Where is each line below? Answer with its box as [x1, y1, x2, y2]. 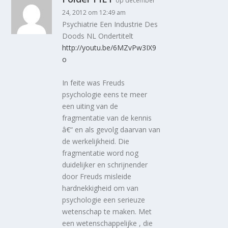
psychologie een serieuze [62, 194, 146, 205]
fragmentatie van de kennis [62, 112, 152, 123]
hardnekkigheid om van [62, 183, 139, 193]
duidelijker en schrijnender [62, 159, 148, 169]
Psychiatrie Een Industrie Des [62, 19, 158, 30]
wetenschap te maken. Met [62, 206, 152, 216]
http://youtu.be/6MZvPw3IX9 [62, 43, 157, 53]
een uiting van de [62, 101, 119, 111]
